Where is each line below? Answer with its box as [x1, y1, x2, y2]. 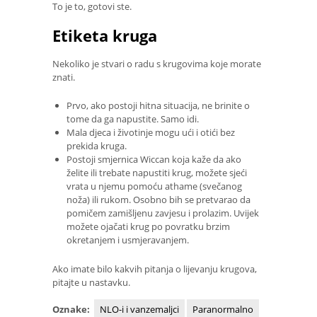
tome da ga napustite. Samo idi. [67, 113, 199, 126]
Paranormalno [192, 302, 253, 316]
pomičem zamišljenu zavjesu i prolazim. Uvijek [67, 207, 259, 220]
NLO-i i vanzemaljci [100, 302, 179, 316]
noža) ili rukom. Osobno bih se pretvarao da [67, 193, 250, 207]
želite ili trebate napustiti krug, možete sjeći [67, 166, 247, 180]
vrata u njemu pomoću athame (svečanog [67, 180, 242, 193]
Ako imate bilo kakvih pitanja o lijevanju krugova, [52, 262, 257, 275]
